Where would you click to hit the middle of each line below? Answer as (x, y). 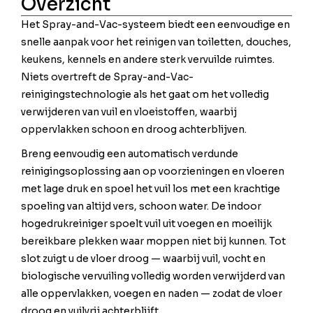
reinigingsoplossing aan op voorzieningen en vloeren (153, 172)
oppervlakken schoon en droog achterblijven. (134, 130)
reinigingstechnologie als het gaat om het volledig (145, 95)
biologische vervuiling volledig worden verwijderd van (153, 276)
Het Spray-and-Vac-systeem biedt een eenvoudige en (155, 25)
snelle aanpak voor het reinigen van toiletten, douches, (156, 42)
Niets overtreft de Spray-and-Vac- (107, 77)
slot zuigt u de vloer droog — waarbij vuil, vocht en (143, 259)
